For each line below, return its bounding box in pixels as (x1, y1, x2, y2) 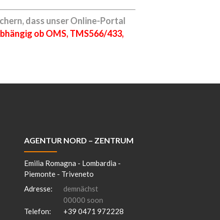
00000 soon (63, 195, 103, 204)
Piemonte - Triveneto (24, 169, 94, 178)
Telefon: (24, 206, 51, 216)
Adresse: (24, 184, 53, 193)
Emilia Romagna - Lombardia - (24, 158, 121, 167)
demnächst (63, 184, 98, 193)
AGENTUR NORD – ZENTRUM (24, 135, 134, 145)
